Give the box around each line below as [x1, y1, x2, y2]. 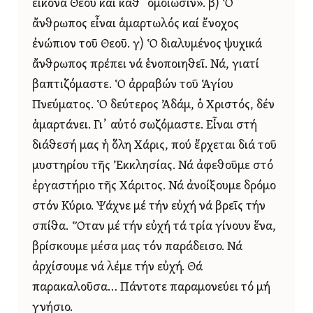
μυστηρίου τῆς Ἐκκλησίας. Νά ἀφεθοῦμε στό [32, 160, 273, 173]
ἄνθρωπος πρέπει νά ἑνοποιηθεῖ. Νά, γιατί [32, 59, 259, 71]
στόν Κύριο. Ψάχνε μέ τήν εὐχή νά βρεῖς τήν [32, 201, 265, 213]
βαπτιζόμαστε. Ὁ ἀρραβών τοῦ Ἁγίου [32, 79, 233, 92]
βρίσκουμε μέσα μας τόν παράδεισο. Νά [32, 241, 242, 254]
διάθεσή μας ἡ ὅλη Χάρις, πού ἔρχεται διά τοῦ [32, 140, 277, 152]
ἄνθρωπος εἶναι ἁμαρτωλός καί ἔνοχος [32, 18, 239, 31]
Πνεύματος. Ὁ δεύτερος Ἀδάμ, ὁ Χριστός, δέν [32, 99, 275, 112]
